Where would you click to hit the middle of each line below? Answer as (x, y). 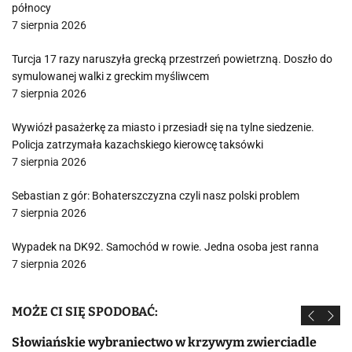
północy (31, 8)
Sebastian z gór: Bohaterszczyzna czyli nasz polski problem (156, 196)
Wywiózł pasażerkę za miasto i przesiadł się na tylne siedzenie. (163, 127)
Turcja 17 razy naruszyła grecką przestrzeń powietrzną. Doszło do (172, 59)
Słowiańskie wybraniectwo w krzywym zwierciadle (164, 342)
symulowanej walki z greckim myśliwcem (110, 76)
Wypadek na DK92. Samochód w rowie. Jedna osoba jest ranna (165, 247)
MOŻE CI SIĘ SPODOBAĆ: (85, 312)
